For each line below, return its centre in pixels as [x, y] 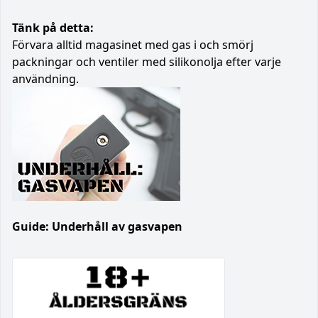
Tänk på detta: [53, 27]
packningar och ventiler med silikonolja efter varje [147, 61]
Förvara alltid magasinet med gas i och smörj [133, 44]
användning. [45, 78]
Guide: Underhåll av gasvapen [97, 226]
